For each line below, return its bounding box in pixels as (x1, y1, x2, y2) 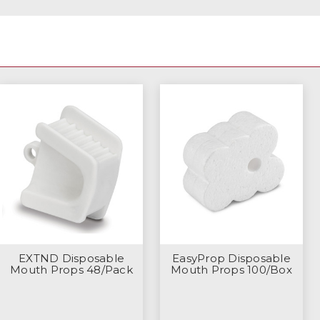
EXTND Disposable (19, 251, 124, 265)
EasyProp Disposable (172, 251, 291, 265)
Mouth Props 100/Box (171, 262, 292, 276)
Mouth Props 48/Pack (10, 262, 133, 276)
